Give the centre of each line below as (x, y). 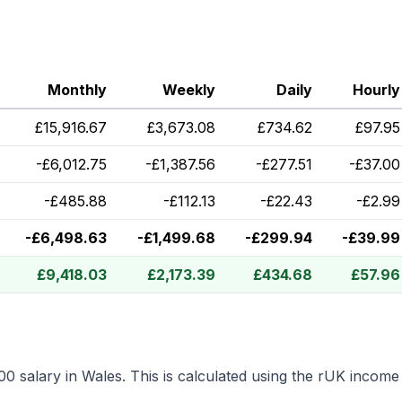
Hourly (376, 90)
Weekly (189, 90)
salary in (48, 376)
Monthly (77, 90)
